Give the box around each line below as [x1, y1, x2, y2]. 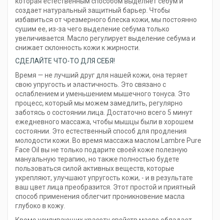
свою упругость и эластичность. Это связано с [15, 81, 166, 89]
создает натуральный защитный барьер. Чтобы [15, 6, 170, 15]
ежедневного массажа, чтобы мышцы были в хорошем [15, 118, 193, 126]
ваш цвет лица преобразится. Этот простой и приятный [15, 183, 195, 192]
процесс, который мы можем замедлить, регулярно [15, 99, 183, 108]
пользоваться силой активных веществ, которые [15, 165, 174, 173]
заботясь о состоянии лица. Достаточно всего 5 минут [15, 109, 192, 117]
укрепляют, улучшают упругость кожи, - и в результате [15, 174, 193, 182]
